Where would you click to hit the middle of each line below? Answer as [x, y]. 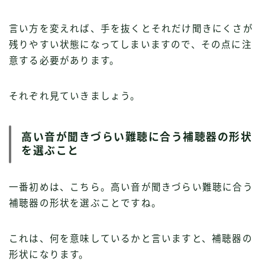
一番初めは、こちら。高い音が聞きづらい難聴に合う [131, 188]
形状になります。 [49, 255]
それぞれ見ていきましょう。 [75, 96]
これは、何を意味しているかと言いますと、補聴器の [131, 239]
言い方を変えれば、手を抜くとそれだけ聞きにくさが [131, 29]
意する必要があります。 [64, 61]
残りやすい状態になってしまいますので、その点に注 [130, 45]
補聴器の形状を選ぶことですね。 [85, 203]
